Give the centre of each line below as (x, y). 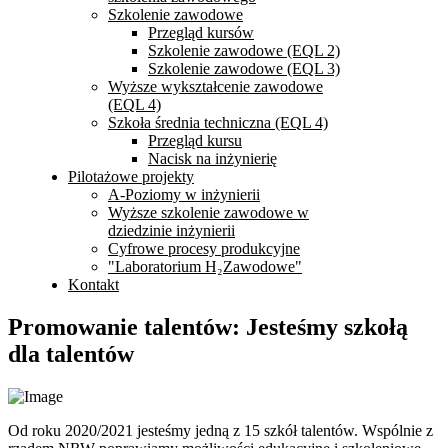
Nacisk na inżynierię (212, 158)
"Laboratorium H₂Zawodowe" (205, 266)
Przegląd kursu (195, 140)
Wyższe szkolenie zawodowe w (208, 212)
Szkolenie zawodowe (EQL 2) (244, 50)
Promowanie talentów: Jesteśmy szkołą (208, 326)
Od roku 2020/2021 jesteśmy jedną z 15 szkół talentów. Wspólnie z (220, 430)
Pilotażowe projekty (131, 176)
